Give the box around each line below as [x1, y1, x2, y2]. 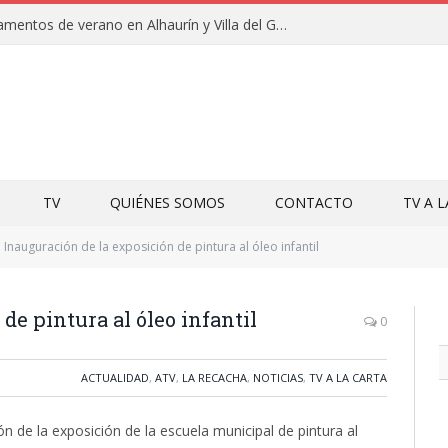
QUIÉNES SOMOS [110, 193, 225, 212]
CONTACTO [275, 193, 353, 212]
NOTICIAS [253, 370, 303, 385]
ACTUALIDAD [81, 370, 149, 385]
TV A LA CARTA [309, 370, 387, 385]
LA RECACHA [182, 370, 247, 385]
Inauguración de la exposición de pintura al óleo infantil [4, 238, 319, 255]
